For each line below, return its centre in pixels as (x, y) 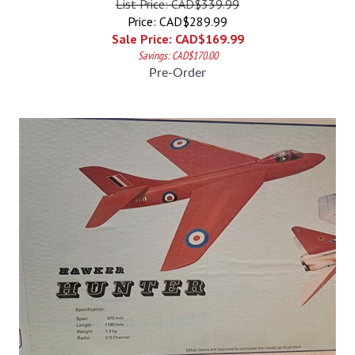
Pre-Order (177, 66)
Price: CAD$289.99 (177, 14)
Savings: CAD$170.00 (177, 48)
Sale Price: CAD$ (158, 32)
